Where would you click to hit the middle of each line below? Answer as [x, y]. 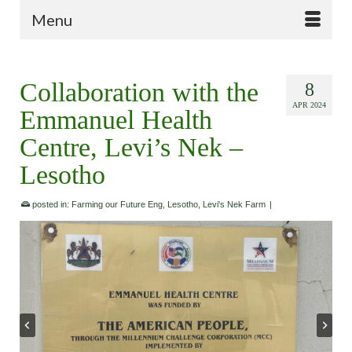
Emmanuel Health [116, 120]
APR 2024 [309, 105]
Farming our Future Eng [117, 204]
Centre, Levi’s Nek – [131, 147]
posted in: [51, 204]
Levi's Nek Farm [234, 204]
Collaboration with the [139, 92]
